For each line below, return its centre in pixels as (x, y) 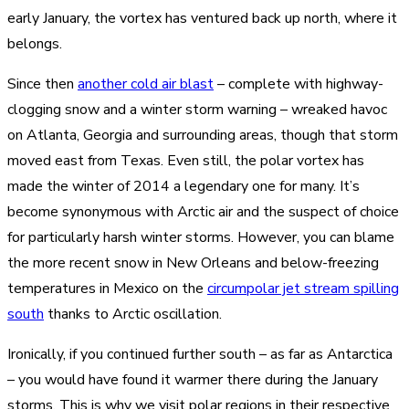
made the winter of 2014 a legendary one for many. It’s (184, 187)
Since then (42, 84)
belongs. (35, 44)
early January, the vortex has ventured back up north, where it (202, 19)
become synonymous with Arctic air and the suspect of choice (203, 212)
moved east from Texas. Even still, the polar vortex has (186, 161)
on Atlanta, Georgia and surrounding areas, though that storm (203, 136)
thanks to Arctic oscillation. (133, 315)
